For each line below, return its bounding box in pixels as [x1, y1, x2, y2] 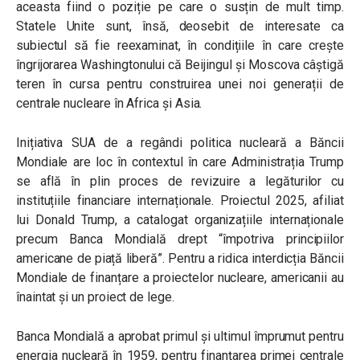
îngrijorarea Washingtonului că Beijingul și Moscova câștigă [16, 57, 344, 72]
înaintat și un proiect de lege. [16, 289, 181, 305]
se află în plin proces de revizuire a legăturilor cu [16, 174, 344, 189]
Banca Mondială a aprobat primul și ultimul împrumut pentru [16, 329, 344, 344]
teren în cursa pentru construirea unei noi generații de [16, 76, 344, 92]
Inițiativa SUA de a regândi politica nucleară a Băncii [16, 135, 344, 150]
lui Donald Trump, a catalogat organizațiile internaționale [16, 212, 344, 227]
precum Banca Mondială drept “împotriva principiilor [16, 231, 344, 247]
